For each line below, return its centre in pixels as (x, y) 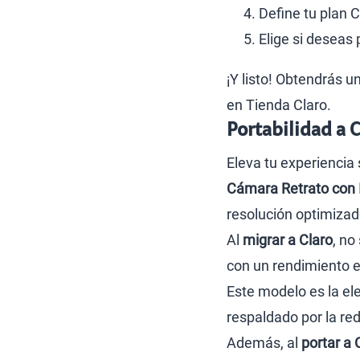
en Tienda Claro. (279, 105)
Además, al (264, 343)
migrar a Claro (288, 240)
